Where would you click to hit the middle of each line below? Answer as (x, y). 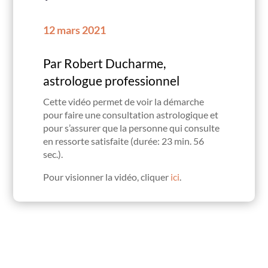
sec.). (53, 154)
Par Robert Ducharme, (105, 63)
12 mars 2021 (75, 30)
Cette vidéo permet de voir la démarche (124, 101)
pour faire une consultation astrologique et (131, 114)
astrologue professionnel (112, 80)
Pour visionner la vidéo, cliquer (107, 176)
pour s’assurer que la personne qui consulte (132, 127)
